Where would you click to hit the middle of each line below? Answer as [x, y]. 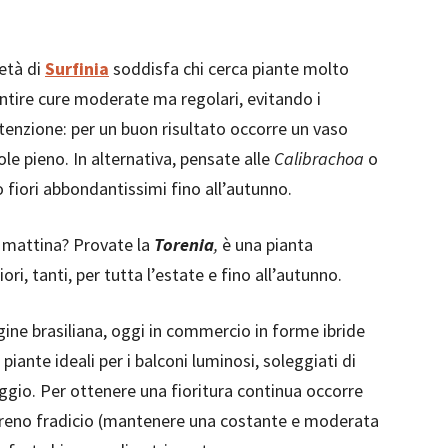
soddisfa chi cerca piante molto [229, 68]
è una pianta [265, 244]
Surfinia [77, 68]
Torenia [184, 244]
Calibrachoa [319, 158]
